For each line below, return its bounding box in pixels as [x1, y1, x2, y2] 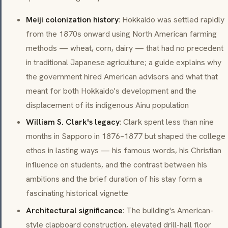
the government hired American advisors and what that [26, 71, 218, 82]
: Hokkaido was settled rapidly [119, 14, 224, 25]
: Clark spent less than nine [120, 117, 214, 128]
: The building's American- [123, 205, 213, 216]
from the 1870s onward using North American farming [26, 28, 217, 39]
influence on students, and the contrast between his [26, 159, 207, 170]
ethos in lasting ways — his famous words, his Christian [26, 145, 221, 156]
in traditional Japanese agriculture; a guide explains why [26, 56, 221, 68]
